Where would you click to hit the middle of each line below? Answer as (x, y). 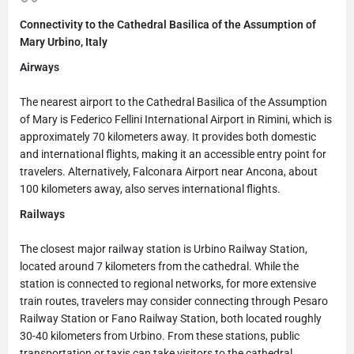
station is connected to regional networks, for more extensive (168, 283)
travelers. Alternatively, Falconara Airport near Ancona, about (169, 171)
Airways (40, 67)
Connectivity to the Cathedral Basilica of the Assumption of (168, 24)
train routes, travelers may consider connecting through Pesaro (174, 301)
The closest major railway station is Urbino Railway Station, (164, 249)
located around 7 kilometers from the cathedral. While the (159, 266)
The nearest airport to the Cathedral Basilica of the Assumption (173, 102)
